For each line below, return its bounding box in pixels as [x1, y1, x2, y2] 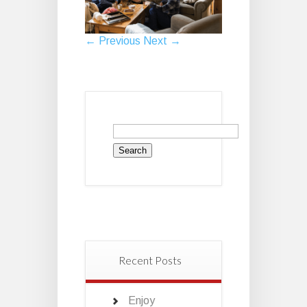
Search [112, 118, 147, 130]
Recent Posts [119, 253, 182, 267]
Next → [143, 35, 181, 47]
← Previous [85, 35, 140, 47]
